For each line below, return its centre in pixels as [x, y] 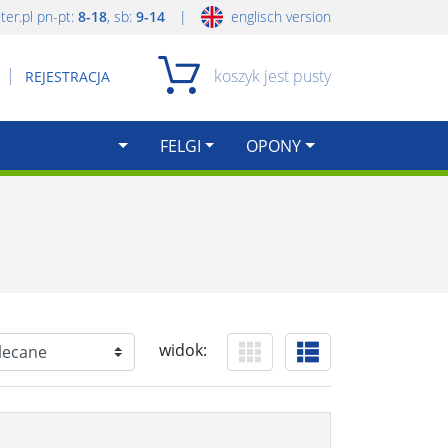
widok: [183, 350]
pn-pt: [57, 16]
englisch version [279, 16]
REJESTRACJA [67, 76]
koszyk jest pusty [272, 75]
